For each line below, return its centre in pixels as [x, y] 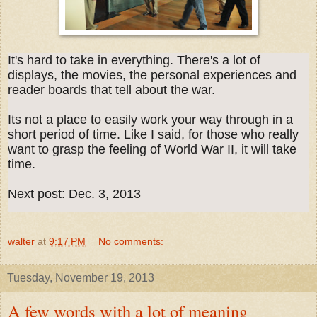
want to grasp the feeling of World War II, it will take [152, 149]
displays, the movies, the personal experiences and [152, 75]
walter [21, 241]
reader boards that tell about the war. [111, 90]
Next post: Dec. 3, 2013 [74, 194]
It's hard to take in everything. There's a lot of [134, 60]
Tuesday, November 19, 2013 [81, 277]
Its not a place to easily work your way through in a [150, 119]
